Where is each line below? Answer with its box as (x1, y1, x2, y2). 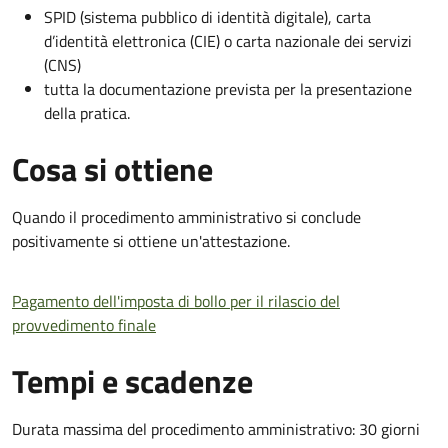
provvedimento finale (12, 312, 156, 337)
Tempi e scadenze (12, 356, 253, 405)
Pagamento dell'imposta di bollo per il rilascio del (12, 288, 340, 313)
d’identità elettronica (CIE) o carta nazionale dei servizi (44, 28, 412, 53)
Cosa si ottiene (12, 144, 213, 193)
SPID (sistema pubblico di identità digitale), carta (44, 4, 371, 29)
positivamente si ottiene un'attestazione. (12, 228, 290, 253)
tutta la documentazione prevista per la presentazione (44, 76, 412, 101)
